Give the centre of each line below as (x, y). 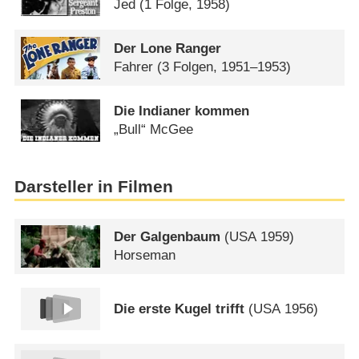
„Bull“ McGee (154, 130)
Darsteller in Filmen (93, 187)
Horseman (145, 256)
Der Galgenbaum (167, 237)
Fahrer (134, 67)
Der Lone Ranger (168, 49)
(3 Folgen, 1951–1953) (224, 67)
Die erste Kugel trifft (179, 309)
